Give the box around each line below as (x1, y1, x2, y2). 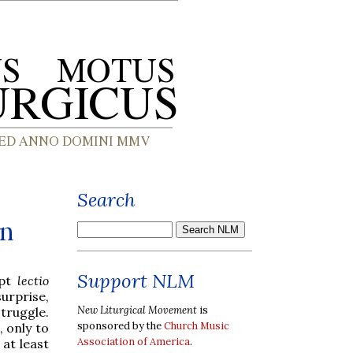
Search (77, 188, 136, 212)
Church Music (164, 318, 229, 333)
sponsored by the (77, 318, 164, 333)
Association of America (77, 334, 190, 348)
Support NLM (77, 269, 195, 293)
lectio (17, 272, 49, 288)
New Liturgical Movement (77, 303, 197, 317)
